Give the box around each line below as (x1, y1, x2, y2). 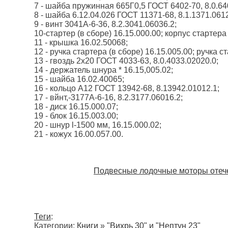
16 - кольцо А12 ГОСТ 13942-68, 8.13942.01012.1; (34, 84, 219, 93)
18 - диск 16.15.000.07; (34, 102, 118, 111)
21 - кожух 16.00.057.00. (34, 130, 123, 139)
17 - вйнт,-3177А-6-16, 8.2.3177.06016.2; (34, 93, 183, 102)
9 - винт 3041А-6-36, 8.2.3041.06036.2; (34, 20, 177, 29)
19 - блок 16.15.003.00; (34, 111, 118, 121)
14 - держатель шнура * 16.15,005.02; (34, 66, 173, 75)
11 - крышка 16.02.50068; (34, 38, 128, 47)
